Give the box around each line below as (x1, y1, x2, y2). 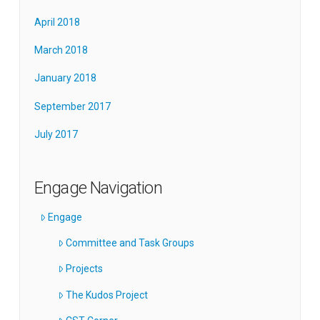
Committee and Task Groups (66, 237, 195, 249)
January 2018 (34, 72, 96, 84)
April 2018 (34, 16, 80, 28)
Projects (66, 263, 104, 275)
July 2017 (34, 128, 78, 140)
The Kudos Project (66, 289, 149, 301)
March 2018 (34, 44, 88, 56)
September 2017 (34, 100, 111, 112)
